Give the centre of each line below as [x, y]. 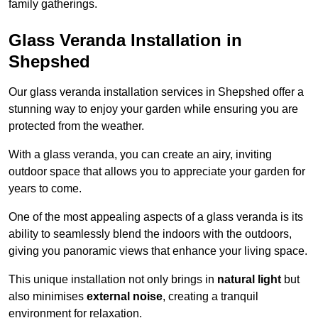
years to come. [45, 189]
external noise [125, 297]
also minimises [48, 297]
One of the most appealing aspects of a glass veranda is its [156, 217]
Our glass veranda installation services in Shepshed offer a [156, 92]
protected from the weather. [76, 126]
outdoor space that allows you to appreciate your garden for [157, 172]
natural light [249, 280]
